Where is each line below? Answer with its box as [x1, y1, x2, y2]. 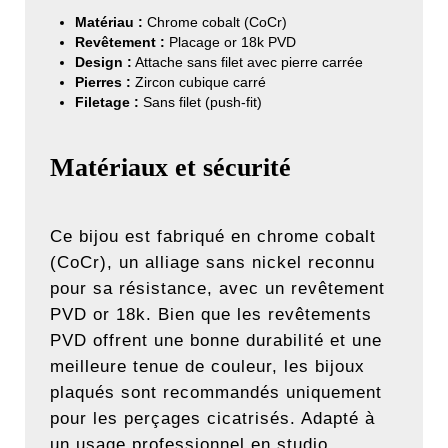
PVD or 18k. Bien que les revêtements [50, 305, 372, 325]
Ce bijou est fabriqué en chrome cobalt [50, 227, 376, 247]
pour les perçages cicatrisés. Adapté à [50, 409, 375, 429]
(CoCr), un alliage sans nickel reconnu [50, 253, 375, 273]
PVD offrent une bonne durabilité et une [50, 331, 382, 351]
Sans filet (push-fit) [139, 94, 262, 111]
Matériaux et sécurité [50, 153, 291, 183]
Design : [75, 54, 132, 71]
